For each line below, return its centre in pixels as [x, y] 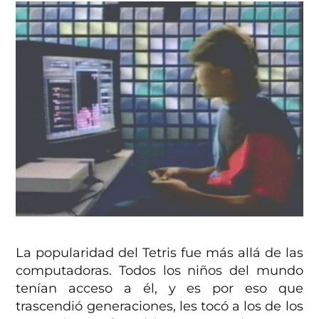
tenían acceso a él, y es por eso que [159, 288]
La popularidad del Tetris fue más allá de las [159, 252]
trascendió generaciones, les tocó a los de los [159, 306]
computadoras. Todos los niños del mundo [159, 270]
